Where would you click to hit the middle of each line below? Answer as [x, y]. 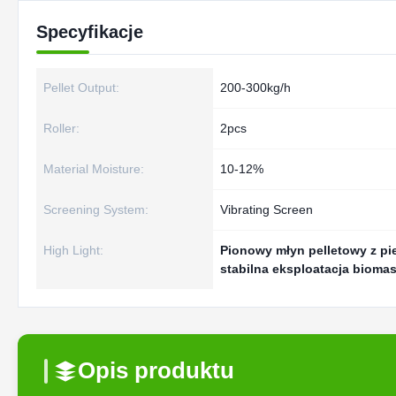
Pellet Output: [81, 88]
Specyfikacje [90, 32]
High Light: [73, 250]
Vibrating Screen [267, 209]
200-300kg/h [255, 88]
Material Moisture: [94, 169]
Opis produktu [156, 370]
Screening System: [96, 209]
